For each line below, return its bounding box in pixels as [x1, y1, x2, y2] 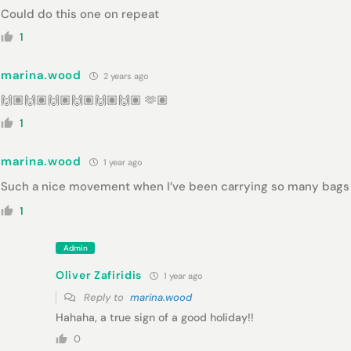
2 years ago [100, 70, 149, 81]
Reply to [81, 291, 130, 304]
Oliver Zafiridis [56, 268, 143, 282]
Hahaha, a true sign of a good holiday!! [56, 310, 254, 324]
